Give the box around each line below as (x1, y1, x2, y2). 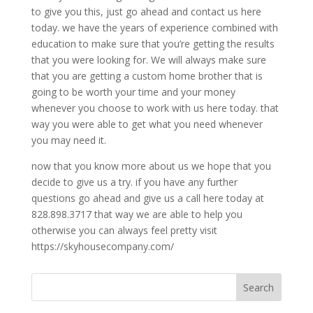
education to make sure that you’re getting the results (31, 37, 275, 51)
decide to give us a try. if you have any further (31, 175, 238, 189)
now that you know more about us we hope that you (31, 159, 271, 173)
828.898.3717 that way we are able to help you (31, 208, 242, 221)
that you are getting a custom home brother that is (31, 69, 263, 83)
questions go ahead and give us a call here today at (31, 191, 264, 205)
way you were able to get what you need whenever (31, 117, 263, 131)
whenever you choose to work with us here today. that (31, 101, 279, 115)
